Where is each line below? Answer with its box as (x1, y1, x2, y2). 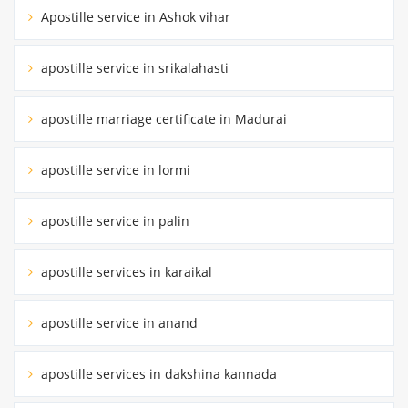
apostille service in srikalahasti (37, 58, 229, 76)
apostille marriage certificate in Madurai (37, 109, 287, 127)
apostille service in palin (37, 211, 189, 229)
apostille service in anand (37, 313, 198, 331)
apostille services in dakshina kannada (37, 364, 277, 382)
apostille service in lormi (37, 160, 190, 178)
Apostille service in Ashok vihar (37, 7, 230, 25)
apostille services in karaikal (37, 262, 212, 280)
